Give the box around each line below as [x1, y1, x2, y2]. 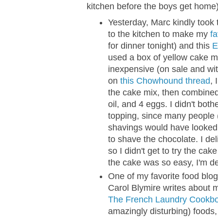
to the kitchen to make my [108, 29, 210, 39]
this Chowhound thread [120, 75, 210, 86]
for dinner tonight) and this [108, 40, 212, 51]
